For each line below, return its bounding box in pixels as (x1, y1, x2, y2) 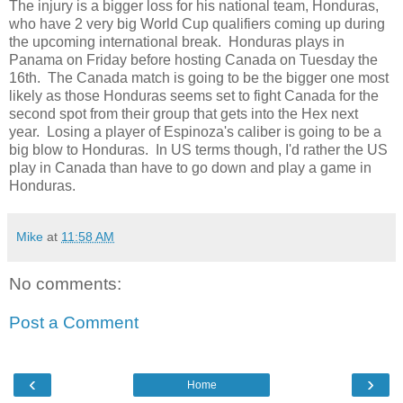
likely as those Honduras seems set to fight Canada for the (9, 87, 379, 103)
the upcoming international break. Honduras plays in (9, 33, 345, 49)
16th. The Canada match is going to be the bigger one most (9, 69, 389, 85)
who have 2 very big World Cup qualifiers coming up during (9, 15, 385, 31)
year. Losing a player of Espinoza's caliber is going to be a (9, 123, 381, 139)
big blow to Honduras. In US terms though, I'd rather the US (9, 141, 388, 157)
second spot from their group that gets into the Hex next (9, 105, 358, 121)
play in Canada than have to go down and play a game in (9, 159, 372, 175)
